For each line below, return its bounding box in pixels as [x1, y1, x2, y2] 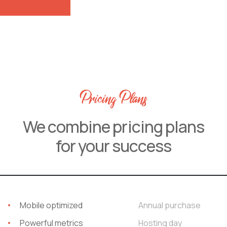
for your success [55, 134, 172, 157]
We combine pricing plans [23, 115, 204, 138]
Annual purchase [138, 199, 201, 211]
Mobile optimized [19, 199, 83, 211]
